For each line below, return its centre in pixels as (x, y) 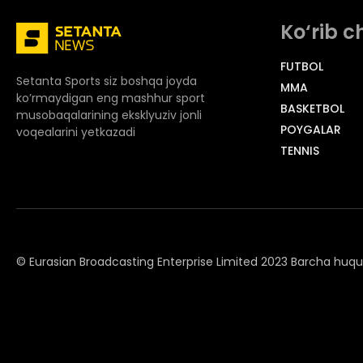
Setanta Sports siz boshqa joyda (107, 81)
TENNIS (300, 151)
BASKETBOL (312, 109)
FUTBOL (302, 66)
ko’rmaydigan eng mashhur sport (111, 98)
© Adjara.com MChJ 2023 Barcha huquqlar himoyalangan (178, 323)
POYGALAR (311, 130)
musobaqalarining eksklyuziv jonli (109, 115)
